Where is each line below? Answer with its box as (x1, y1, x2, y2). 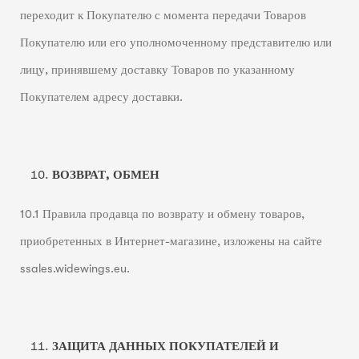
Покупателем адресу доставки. (19, 91, 183, 105)
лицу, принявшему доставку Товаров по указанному (19, 63, 295, 78)
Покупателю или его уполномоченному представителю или (19, 36, 332, 50)
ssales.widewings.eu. (19, 261, 130, 276)
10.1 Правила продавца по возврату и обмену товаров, (19, 207, 305, 221)
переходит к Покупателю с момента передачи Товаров (19, 9, 306, 23)
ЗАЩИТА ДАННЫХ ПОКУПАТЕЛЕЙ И (51, 340, 279, 354)
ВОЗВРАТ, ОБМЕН (51, 168, 159, 183)
